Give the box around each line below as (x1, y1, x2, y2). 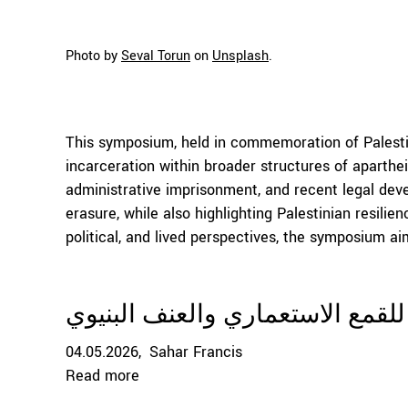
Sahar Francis (149, 342, 242, 362)
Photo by (66, 46, 121, 66)
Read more (66, 365, 139, 386)
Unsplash (212, 46, 269, 66)
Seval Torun (121, 46, 190, 66)
